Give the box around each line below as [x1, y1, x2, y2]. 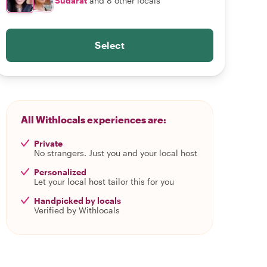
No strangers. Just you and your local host [34, 148, 197, 158]
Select [95, 39, 125, 51]
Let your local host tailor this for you [34, 176, 174, 187]
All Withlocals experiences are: [21, 114, 166, 125]
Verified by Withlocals [34, 205, 120, 215]
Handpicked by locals [34, 195, 121, 206]
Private [34, 138, 63, 148]
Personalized [34, 167, 86, 177]
